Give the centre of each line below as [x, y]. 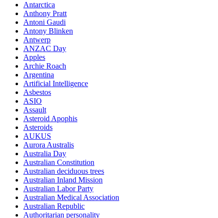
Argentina [39, 75]
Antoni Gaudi [45, 22]
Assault [35, 110]
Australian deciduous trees [64, 171]
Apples [34, 57]
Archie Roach [45, 66]
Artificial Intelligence [56, 84]
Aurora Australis [49, 145]
